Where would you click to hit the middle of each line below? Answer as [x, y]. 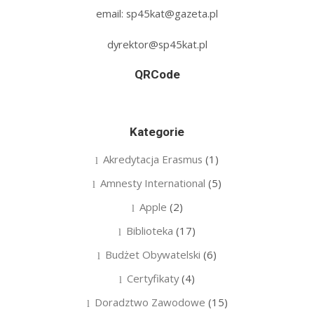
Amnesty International [153, 183]
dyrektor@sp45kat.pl [157, 44]
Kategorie [157, 131]
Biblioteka [150, 230]
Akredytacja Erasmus [153, 159]
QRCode [157, 74]
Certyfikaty [153, 278]
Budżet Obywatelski [153, 254]
